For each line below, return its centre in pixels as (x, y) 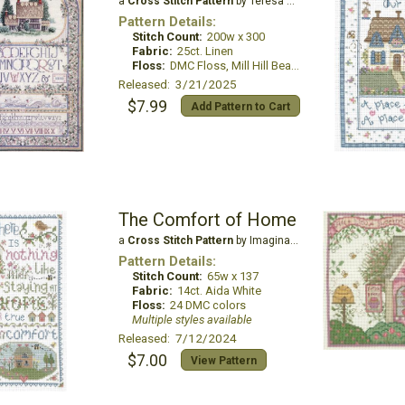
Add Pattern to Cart (240, 107)
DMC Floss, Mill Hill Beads (230, 66)
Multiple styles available (192, 320)
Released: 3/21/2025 (177, 84)
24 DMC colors (207, 305)
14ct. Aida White (219, 291)
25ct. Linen (205, 51)
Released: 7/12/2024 (177, 338)
